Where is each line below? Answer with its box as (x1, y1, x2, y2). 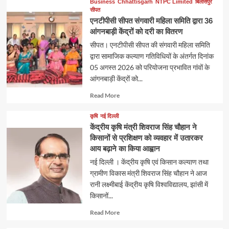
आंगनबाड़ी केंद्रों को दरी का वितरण (89, 27, 182, 36)
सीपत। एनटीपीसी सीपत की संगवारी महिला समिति (89, 40, 210, 49)
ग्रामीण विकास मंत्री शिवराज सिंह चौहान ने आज (89, 168, 207, 177)
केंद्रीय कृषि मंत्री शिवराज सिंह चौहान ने (89, 122, 197, 131)
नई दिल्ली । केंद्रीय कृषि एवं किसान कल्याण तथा (89, 157, 209, 166)
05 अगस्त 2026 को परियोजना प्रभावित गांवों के (89, 62, 210, 72)
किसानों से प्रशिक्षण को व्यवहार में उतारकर (89, 133, 203, 142)
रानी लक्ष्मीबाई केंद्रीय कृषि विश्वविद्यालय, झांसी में (89, 179, 208, 189)
